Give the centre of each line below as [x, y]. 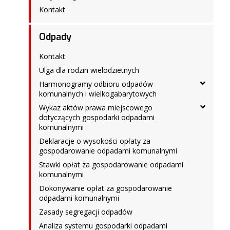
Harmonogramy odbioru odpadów [96, 84]
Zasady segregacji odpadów [86, 212]
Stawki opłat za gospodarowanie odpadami [111, 165]
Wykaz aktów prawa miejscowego [96, 108]
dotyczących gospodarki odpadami [97, 117]
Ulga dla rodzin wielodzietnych [89, 70]
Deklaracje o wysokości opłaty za [95, 141]
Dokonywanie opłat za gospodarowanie [106, 188]
